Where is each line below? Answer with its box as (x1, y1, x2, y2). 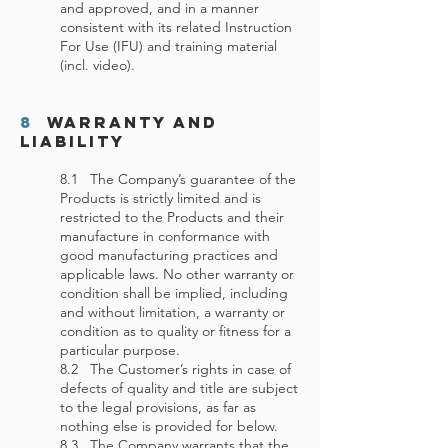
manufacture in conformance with (60, 227, 270, 245)
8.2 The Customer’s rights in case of (60, 360, 291, 378)
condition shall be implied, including (60, 284, 288, 302)
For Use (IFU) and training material (60, 37, 277, 55)
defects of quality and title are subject (60, 379, 298, 397)
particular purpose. (60, 341, 184, 359)
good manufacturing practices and (60, 246, 278, 264)
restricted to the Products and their (60, 208, 284, 226)
